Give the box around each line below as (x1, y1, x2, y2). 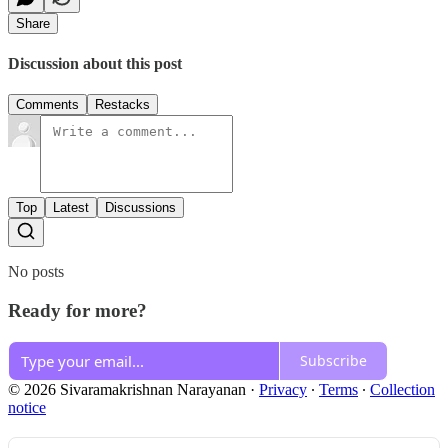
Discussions (105, 200, 176, 216)
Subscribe (300, 351, 367, 371)
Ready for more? (8, 300, 147, 322)
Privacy (259, 380, 307, 398)
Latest (53, 200, 89, 216)
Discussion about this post (8, 55, 182, 73)
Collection (370, 380, 435, 398)
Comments (16, 97, 79, 113)
